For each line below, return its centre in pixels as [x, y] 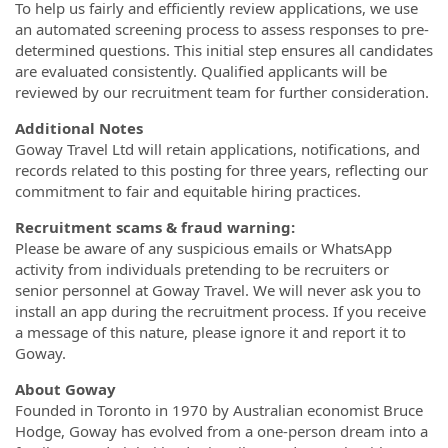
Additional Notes [79, 127]
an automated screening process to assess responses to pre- [222, 28]
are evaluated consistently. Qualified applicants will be [201, 70]
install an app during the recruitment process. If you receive [220, 310]
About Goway [65, 388]
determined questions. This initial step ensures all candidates [224, 49]
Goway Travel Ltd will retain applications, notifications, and [217, 148]
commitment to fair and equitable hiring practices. [188, 190]
